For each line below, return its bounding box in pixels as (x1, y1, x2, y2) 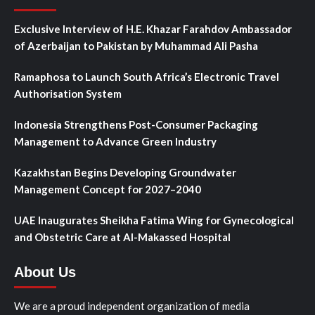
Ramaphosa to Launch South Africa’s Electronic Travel (14, 70, 279, 83)
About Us (14, 264, 76, 280)
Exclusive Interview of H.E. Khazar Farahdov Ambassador (14, 22, 292, 35)
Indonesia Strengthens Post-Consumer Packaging (14, 117, 258, 131)
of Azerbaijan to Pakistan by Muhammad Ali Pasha (14, 39, 258, 52)
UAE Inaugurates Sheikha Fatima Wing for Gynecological (14, 213, 294, 226)
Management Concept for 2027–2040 (14, 182, 201, 195)
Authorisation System (14, 86, 122, 100)
